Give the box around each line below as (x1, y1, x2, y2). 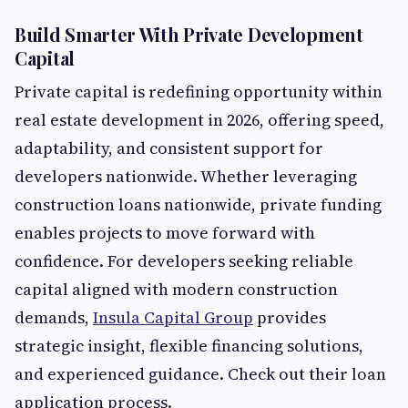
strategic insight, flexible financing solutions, (15, 334, 363, 358)
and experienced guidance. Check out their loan (15, 362, 386, 386)
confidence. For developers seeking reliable (15, 250, 353, 273)
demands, (15, 306, 93, 330)
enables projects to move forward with (15, 221, 315, 245)
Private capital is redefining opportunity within (15, 80, 382, 104)
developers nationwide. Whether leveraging (15, 165, 357, 189)
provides (253, 306, 326, 330)
